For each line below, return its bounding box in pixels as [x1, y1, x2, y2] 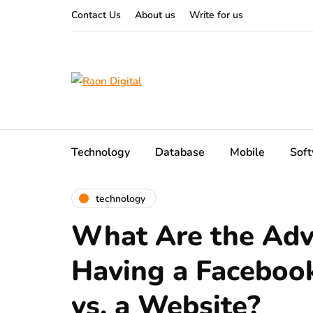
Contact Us [71, 8, 121, 22]
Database [155, 145, 205, 160]
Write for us [189, 8, 243, 22]
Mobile [230, 145, 265, 160]
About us [135, 8, 175, 22]
